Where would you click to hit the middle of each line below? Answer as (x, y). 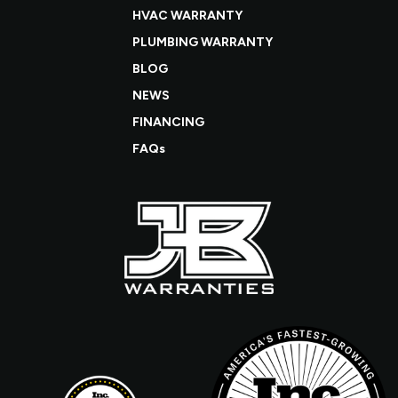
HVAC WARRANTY (187, 15)
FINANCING (168, 122)
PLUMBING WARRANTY (203, 42)
